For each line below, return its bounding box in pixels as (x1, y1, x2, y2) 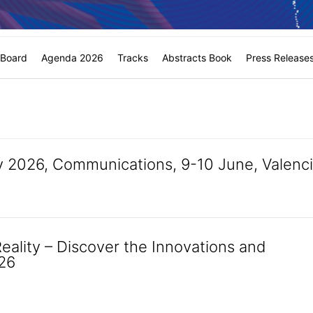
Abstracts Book (162, 52, 232, 64)
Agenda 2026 (41, 52, 103, 64)
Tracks (117, 52, 148, 64)
